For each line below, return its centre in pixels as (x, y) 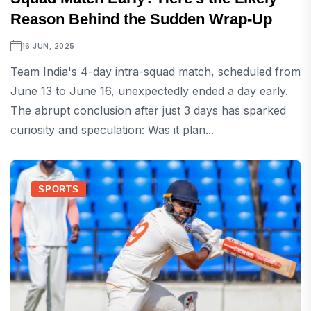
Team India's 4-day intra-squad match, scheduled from (155, 72)
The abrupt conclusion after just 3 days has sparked (148, 111)
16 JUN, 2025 (48, 46)
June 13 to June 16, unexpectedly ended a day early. (149, 91)
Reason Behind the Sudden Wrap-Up (141, 19)
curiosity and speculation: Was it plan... (112, 130)
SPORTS (59, 190)
